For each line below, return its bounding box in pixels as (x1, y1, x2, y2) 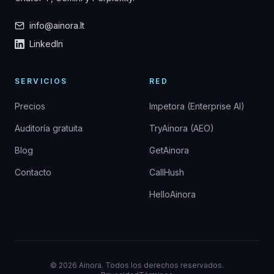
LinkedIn (29, 39, 63, 49)
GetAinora (149, 145, 189, 155)
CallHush (149, 167, 184, 177)
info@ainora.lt (29, 20, 84, 31)
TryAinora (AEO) (149, 123, 214, 133)
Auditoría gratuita (15, 123, 83, 133)
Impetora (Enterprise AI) (149, 101, 245, 111)
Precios (15, 101, 45, 111)
